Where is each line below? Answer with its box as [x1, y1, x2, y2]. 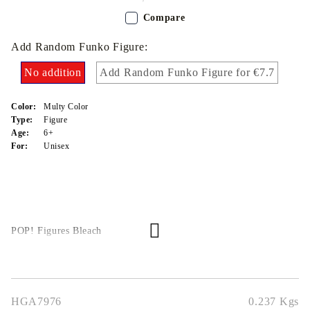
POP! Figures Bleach [11, 226, 102, 237]
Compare [143, 12, 185, 24]
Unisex [44, 141, 70, 152]
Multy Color [44, 102, 89, 112]
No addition [24, 66, 82, 79]
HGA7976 [11, 295, 62, 307]
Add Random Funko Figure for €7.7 [99, 66, 275, 79]
